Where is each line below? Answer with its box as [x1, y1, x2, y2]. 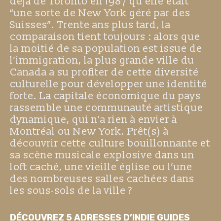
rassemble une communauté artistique [10, 102, 203, 114]
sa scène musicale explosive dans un [10, 149, 194, 162]
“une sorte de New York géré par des [10, 7, 190, 20]
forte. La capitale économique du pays [10, 90, 201, 103]
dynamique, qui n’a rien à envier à [10, 113, 177, 126]
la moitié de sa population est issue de [10, 42, 202, 55]
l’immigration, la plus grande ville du [10, 54, 194, 67]
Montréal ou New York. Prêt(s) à [10, 125, 169, 138]
